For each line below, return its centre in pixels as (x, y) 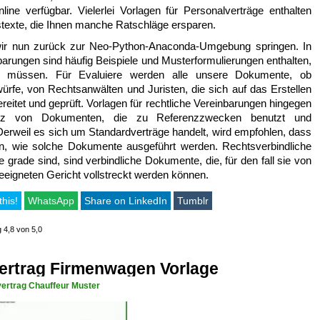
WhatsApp (51, 201)
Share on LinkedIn (126, 201)
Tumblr (193, 201)
